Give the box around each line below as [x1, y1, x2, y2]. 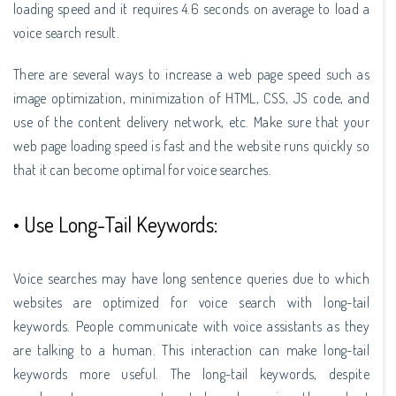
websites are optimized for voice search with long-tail [13, 293, 369, 311]
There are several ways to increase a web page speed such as [13, 65, 369, 83]
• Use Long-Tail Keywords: [13, 209, 217, 238]
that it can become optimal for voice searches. [13, 160, 271, 179]
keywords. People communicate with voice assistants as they [13, 316, 369, 335]
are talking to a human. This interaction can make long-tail [13, 340, 369, 359]
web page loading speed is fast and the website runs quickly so [13, 136, 369, 155]
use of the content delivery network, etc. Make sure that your [13, 112, 369, 131]
